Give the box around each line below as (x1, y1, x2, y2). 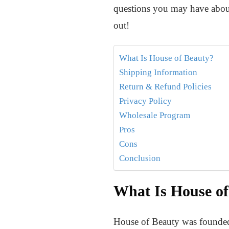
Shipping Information (119, 67, 197, 78)
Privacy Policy (119, 96, 172, 106)
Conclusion (119, 153, 161, 164)
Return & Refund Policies (119, 82, 212, 92)
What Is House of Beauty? (119, 53, 214, 63)
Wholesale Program (119, 110, 190, 121)
